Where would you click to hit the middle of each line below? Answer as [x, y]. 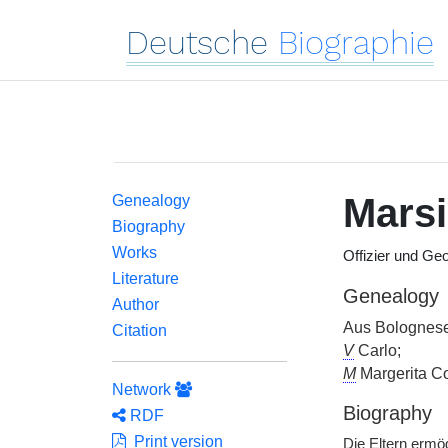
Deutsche [197, 42]
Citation [139, 330]
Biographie [356, 42]
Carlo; [377, 350]
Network [143, 389]
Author [135, 304]
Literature [145, 278]
